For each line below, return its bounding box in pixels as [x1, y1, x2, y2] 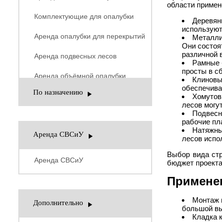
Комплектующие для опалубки [34, 12, 134, 20]
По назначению [33, 88, 83, 96]
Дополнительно [33, 199, 83, 207]
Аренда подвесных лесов [34, 52, 116, 60]
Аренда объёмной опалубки [34, 72, 126, 80]
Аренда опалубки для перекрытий [34, 32, 145, 40]
